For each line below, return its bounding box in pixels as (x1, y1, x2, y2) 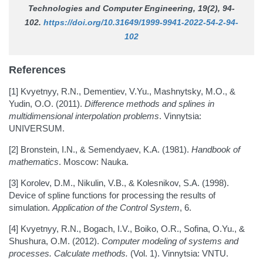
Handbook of (191, 144, 240, 155)
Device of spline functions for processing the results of (9, 190, 215, 201)
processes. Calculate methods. (9, 248, 130, 259)
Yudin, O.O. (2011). (9, 99, 85, 109)
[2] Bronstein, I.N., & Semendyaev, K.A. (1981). (9, 144, 191, 155)
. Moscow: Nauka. (59, 157, 129, 167)
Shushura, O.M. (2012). (9, 236, 102, 247)
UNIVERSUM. (9, 123, 65, 134)
